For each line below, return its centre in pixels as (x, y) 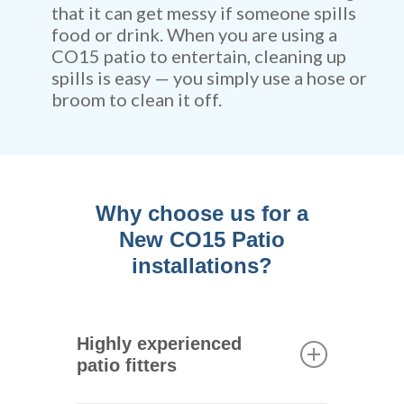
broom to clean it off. (136, 99)
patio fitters (126, 365)
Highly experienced (159, 344)
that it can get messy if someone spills (203, 13)
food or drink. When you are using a (194, 34)
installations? (202, 266)
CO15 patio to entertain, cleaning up (198, 56)
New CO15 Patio (202, 239)
